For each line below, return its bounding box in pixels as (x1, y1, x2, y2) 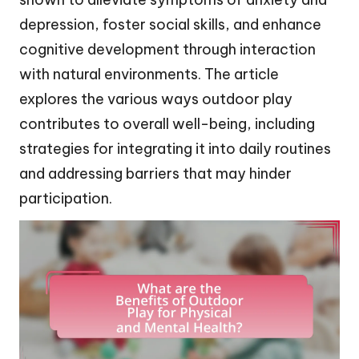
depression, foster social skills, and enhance (19, 14, 321, 34)
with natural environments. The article (19, 64, 279, 83)
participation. (19, 188, 112, 208)
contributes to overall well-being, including (19, 114, 315, 133)
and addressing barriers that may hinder (19, 163, 292, 183)
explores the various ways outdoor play (19, 89, 292, 108)
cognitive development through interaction (19, 39, 316, 58)
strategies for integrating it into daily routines (19, 139, 331, 158)
